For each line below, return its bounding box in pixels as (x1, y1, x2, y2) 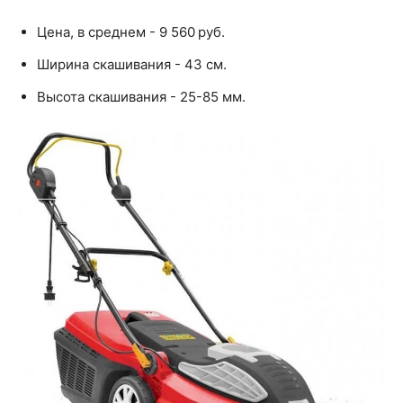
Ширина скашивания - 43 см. (37, 55, 227, 73)
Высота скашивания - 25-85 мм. (37, 87, 246, 105)
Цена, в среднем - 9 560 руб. (37, 22, 225, 40)
